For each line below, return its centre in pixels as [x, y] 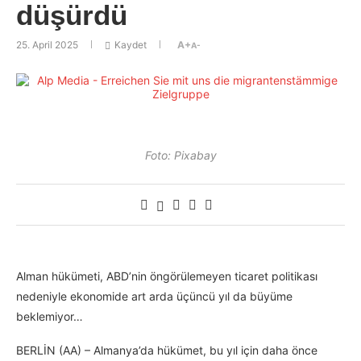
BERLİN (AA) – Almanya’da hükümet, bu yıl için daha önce [167, 351]
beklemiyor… [50, 317]
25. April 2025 [47, 45]
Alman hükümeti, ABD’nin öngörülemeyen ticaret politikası [167, 276]
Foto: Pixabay [180, 156]
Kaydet [131, 45]
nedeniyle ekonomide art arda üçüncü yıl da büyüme [154, 297]
